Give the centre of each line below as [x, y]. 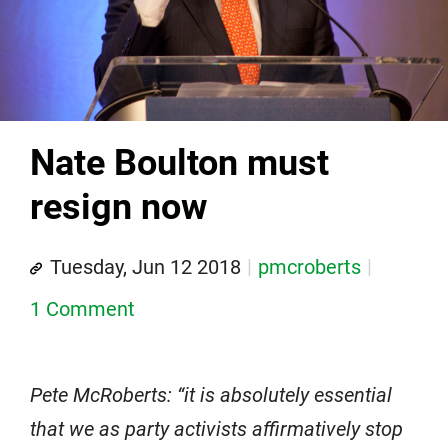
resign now [118, 206]
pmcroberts [309, 266]
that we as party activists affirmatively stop [216, 428]
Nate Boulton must [179, 162]
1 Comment [82, 308]
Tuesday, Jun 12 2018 [145, 266]
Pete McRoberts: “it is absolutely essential [211, 394]
